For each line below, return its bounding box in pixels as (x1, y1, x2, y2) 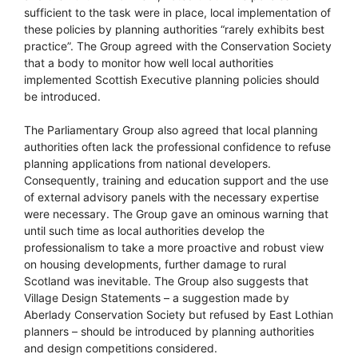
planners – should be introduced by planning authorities (24, 324, 314, 338)
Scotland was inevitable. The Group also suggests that (24, 273, 308, 288)
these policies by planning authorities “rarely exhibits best (24, 22, 324, 36)
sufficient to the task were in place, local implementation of (24, 5, 331, 19)
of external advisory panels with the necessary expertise (24, 189, 319, 204)
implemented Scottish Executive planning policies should (24, 72, 320, 86)
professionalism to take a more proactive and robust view (24, 240, 324, 254)
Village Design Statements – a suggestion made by (24, 290, 289, 304)
